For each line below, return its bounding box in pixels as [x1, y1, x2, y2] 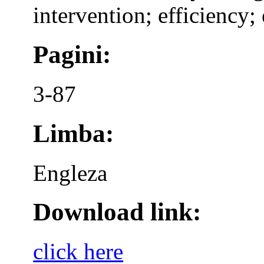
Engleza [33, 160, 108, 186]
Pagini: [33, 40, 111, 68]
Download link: [33, 198, 202, 226]
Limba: [33, 119, 114, 147]
